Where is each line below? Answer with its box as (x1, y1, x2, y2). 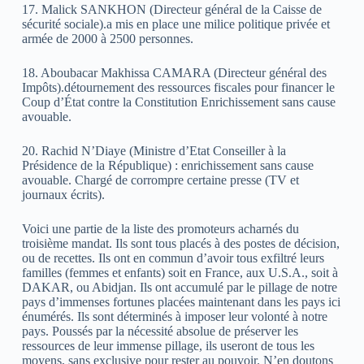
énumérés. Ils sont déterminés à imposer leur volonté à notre (21, 309, 327, 323)
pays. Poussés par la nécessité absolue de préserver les (21, 323, 298, 338)
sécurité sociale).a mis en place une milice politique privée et (21, 16, 330, 31)
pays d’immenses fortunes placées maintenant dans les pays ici (21, 294, 340, 309)
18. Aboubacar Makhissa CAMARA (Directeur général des (21, 65, 327, 80)
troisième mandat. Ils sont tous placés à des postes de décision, (21, 236, 340, 250)
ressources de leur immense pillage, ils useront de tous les (21, 338, 314, 353)
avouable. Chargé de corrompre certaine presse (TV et (21, 172, 299, 187)
